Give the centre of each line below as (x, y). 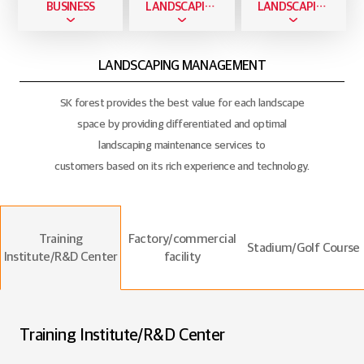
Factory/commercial (182, 238)
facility (182, 256)
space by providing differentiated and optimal (182, 123)
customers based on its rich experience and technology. (182, 165)
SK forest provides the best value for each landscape (182, 102)
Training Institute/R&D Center (122, 335)
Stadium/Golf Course (303, 247)
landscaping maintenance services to (182, 144)
